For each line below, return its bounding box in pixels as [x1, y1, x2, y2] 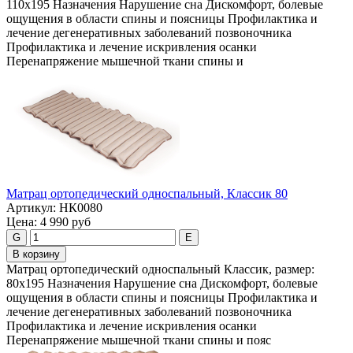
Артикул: [6, 201, 56, 215]
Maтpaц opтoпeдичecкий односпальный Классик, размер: [6, 262, 314, 277]
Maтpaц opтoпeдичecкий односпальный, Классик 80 [6, 187, 288, 201]
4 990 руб [40, 215, 91, 229]
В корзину [13, 248, 60, 261]
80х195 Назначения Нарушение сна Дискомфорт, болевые [6, 277, 318, 291]
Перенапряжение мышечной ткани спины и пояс [6, 333, 271, 347]
